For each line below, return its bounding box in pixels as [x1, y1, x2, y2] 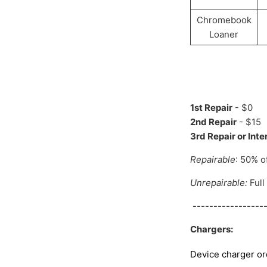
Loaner [209, 29, 239, 41]
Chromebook [196, 14, 252, 26]
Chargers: [190, 223, 234, 235]
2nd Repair [190, 116, 237, 128]
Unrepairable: [190, 177, 248, 189]
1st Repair [190, 102, 233, 114]
